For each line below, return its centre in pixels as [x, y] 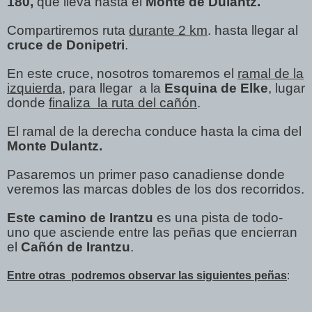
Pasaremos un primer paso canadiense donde [146, 174]
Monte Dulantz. [55, 146]
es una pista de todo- [218, 217]
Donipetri [95, 45]
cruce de [35, 45]
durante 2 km [168, 30]
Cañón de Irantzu [76, 247]
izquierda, [36, 88]
